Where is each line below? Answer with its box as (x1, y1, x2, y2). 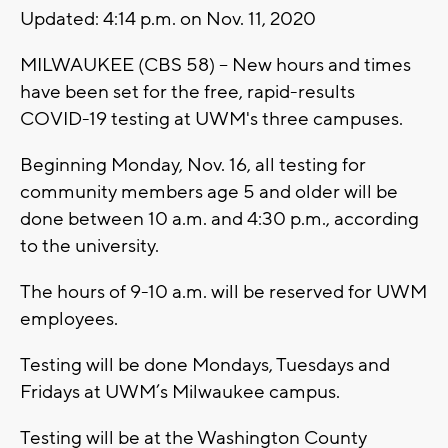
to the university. (20, 233, 159, 258)
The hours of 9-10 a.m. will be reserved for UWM (20, 279, 427, 304)
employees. (20, 306, 122, 331)
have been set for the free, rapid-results (20, 79, 355, 104)
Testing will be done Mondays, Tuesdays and (20, 352, 390, 377)
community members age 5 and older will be (20, 179, 398, 204)
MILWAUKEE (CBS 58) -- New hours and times (20, 52, 411, 77)
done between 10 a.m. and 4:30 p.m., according (20, 206, 419, 231)
